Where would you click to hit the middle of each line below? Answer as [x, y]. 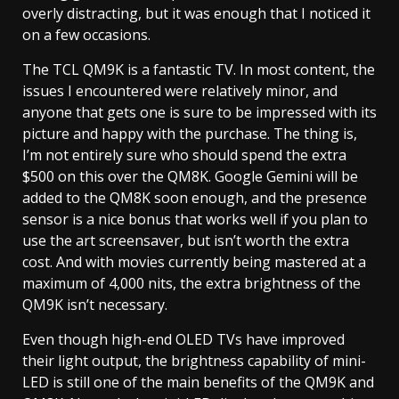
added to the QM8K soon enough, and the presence [195, 197]
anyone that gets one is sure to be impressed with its [199, 112]
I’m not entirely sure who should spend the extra [184, 155]
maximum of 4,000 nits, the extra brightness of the [191, 283]
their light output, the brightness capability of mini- [194, 360]
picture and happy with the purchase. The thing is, [190, 133]
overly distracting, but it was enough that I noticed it [196, 13]
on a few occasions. [86, 34]
